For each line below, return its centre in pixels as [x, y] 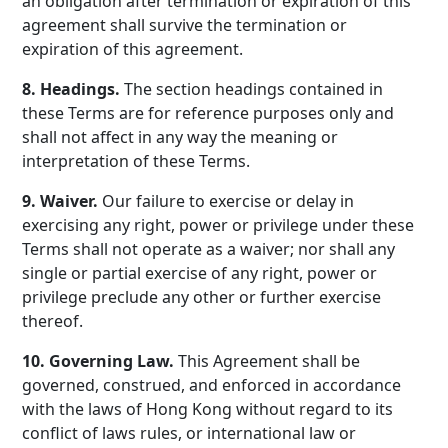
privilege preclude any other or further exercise [202, 297]
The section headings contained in [252, 89]
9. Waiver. [60, 201]
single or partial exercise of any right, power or [200, 273]
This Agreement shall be [267, 361]
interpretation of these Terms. [136, 161]
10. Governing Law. [98, 361]
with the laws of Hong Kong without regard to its [208, 409]
